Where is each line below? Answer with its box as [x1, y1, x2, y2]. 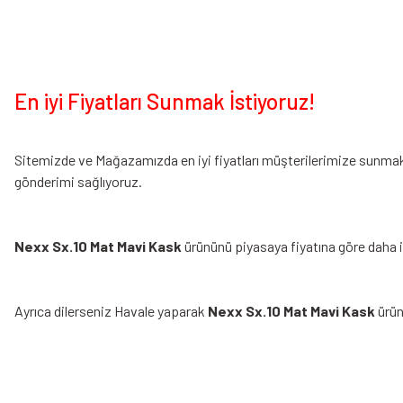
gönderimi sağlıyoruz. [14, 173, 142, 190]
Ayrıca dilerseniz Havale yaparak [14, 302, 208, 319]
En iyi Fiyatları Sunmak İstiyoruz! [14, 88, 315, 114]
